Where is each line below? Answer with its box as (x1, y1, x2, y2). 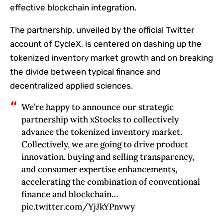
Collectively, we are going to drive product (21, 139, 188, 150)
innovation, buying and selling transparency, (21, 151, 194, 163)
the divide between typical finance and (10, 67, 161, 77)
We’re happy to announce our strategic (21, 102, 174, 113)
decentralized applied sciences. (10, 81, 133, 91)
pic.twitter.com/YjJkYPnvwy (21, 201, 135, 213)
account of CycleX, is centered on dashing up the (10, 39, 202, 49)
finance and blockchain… (21, 189, 118, 200)
